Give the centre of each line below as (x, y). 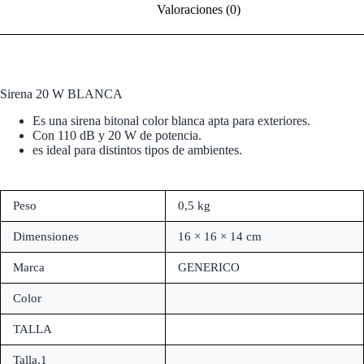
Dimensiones (46, 236)
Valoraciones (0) (198, 10)
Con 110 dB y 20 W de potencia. (117, 135)
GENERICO (209, 267)
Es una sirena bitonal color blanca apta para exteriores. (171, 120)
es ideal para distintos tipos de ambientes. (137, 149)
